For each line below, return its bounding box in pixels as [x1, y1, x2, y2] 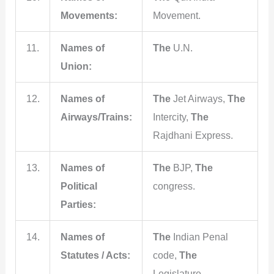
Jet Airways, [170, 92, 228, 104]
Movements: [60, 9, 117, 21]
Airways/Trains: [60, 111, 132, 122]
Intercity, [152, 111, 191, 122]
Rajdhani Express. [152, 129, 233, 141]
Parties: [60, 198, 96, 210]
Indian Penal [170, 231, 228, 242]
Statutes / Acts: [60, 249, 130, 261]
